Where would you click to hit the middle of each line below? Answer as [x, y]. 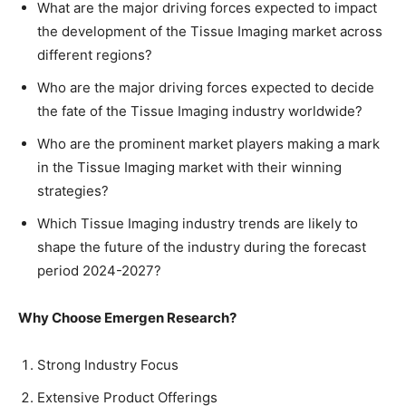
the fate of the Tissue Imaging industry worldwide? [200, 111]
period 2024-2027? [99, 270]
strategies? [73, 190]
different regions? [95, 54]
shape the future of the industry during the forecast [202, 246]
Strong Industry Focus [108, 364]
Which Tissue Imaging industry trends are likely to [198, 223]
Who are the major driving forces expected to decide [206, 87]
